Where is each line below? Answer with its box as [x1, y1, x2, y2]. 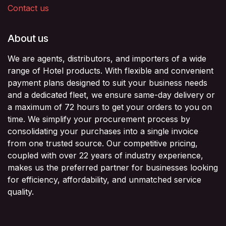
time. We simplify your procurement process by [8, 114, 190, 124]
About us [8, 32, 48, 44]
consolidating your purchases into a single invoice [8, 126, 198, 136]
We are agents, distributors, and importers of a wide [8, 53, 206, 64]
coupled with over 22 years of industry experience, [8, 150, 203, 160]
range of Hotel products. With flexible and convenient [8, 65, 213, 76]
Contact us [8, 3, 49, 13]
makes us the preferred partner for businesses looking [8, 162, 218, 173]
